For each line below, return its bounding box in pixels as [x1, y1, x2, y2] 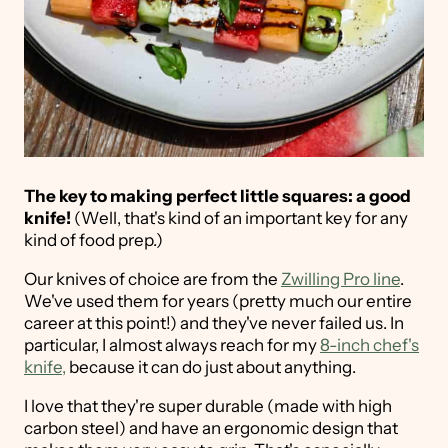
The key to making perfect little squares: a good [24, 186, 411, 207]
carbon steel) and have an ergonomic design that [24, 418, 398, 439]
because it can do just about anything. [66, 357, 356, 378]
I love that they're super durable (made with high [24, 396, 392, 417]
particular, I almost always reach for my [24, 335, 320, 356]
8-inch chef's [320, 335, 419, 356]
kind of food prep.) [24, 230, 163, 251]
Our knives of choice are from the [24, 269, 281, 290]
